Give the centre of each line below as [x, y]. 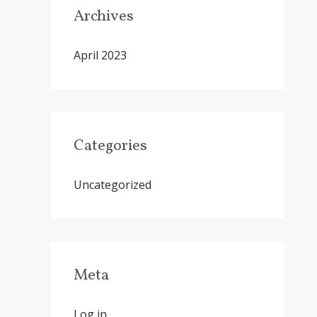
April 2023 [100, 55]
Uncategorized [113, 185]
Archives [104, 17]
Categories [110, 146]
